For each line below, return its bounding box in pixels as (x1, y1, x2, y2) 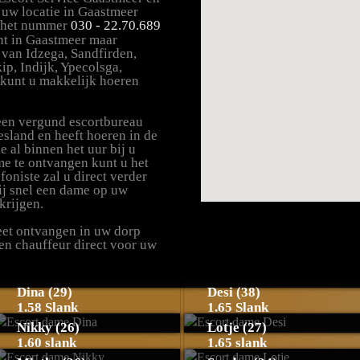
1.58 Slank (16, 300, 78, 315)
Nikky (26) (16, 320, 80, 335)
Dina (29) (16, 284, 72, 300)
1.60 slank (16, 335, 76, 350)
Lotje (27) (207, 320, 267, 335)
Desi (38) (207, 284, 260, 300)
